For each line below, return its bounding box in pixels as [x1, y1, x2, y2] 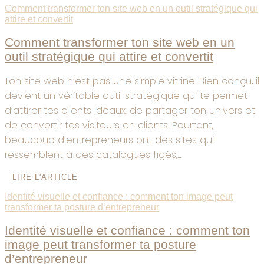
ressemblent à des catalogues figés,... [5, 148, 181, 162]
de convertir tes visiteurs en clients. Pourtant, [5, 118, 213, 133]
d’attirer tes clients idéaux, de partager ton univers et [5, 104, 255, 118]
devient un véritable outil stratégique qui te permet [5, 89, 247, 103]
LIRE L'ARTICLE [12, 173, 78, 182]
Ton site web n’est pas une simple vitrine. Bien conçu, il [5, 74, 259, 88]
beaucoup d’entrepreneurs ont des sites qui [5, 133, 214, 147]
